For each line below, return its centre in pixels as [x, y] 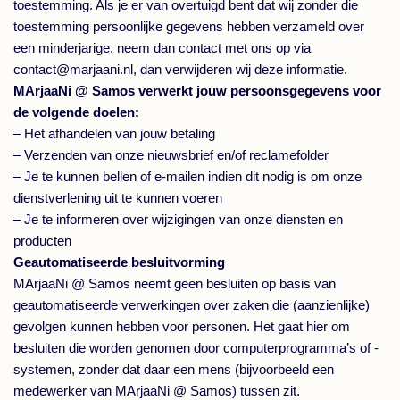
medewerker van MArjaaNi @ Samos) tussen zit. [157, 391]
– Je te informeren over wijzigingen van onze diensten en [178, 219]
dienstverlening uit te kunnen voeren [118, 198]
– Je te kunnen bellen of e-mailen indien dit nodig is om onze [187, 176]
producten [42, 241]
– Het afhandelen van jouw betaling [114, 133]
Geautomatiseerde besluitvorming [119, 262]
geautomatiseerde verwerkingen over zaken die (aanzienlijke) [192, 305]
